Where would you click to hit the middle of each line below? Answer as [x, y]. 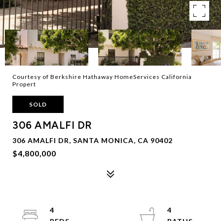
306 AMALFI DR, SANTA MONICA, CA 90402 [92, 140]
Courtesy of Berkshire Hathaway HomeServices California [102, 77]
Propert [24, 84]
